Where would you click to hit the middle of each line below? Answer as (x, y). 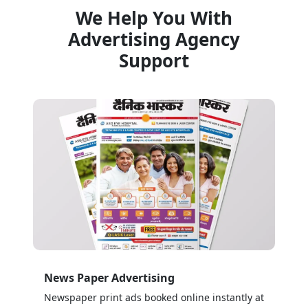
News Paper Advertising (109, 278)
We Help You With (154, 18)
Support (154, 60)
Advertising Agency (154, 39)
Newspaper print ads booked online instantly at (154, 297)
